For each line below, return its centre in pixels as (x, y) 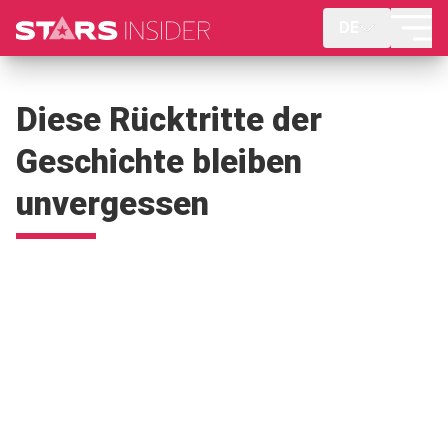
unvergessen (112, 203)
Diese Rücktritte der (169, 119)
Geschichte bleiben (159, 161)
